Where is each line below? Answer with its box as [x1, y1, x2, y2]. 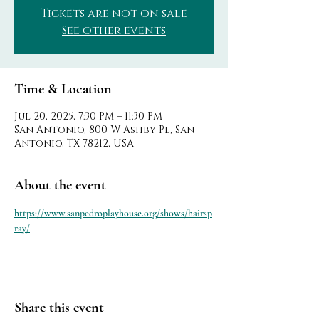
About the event [14, 177, 106, 194]
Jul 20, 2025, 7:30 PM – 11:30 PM [14, 110, 162, 123]
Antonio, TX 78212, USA [14, 137, 134, 150]
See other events [62, 23, 166, 38]
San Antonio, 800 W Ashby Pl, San [14, 123, 194, 137]
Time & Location [14, 80, 112, 98]
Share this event [14, 299, 104, 316]
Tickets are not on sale [41, 6, 187, 21]
